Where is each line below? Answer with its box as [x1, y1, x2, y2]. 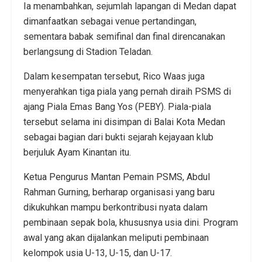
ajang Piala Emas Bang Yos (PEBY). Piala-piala [23, 101, 211, 113]
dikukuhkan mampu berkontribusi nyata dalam [23, 202, 208, 213]
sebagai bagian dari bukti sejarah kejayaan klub [23, 132, 213, 143]
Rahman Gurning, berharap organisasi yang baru [23, 187, 215, 198]
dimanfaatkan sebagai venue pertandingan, [23, 16, 196, 27]
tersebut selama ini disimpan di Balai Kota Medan [23, 116, 225, 128]
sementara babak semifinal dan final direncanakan [23, 31, 225, 43]
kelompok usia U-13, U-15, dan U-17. [23, 247, 172, 259]
